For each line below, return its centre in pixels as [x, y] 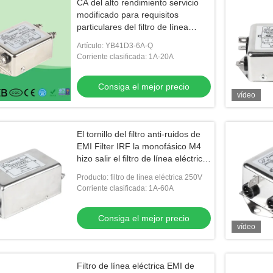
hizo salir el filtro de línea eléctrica [142, 158]
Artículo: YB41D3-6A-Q [115, 46]
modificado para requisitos [128, 15]
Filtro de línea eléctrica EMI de [136, 266]
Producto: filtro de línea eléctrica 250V [140, 177]
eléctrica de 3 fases [114, 39]
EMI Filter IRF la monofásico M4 [139, 146]
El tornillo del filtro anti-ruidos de [139, 134]
